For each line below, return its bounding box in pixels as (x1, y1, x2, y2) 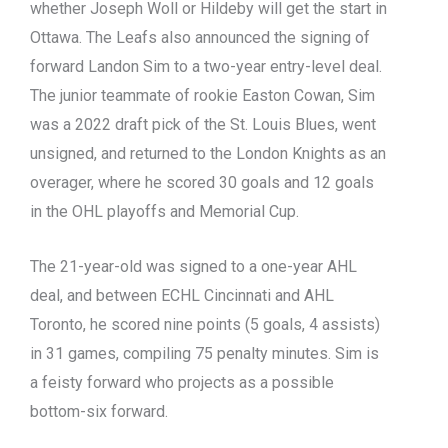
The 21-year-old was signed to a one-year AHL (30, 256, 357, 276)
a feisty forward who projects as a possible (30, 372, 334, 392)
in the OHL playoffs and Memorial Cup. (30, 202, 303, 222)
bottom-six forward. (30, 401, 172, 421)
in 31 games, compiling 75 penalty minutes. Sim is (30, 343, 379, 363)
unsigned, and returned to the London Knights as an (30, 144, 386, 164)
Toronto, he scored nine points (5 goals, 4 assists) (30, 314, 380, 334)
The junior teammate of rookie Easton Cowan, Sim (30, 86, 375, 106)
